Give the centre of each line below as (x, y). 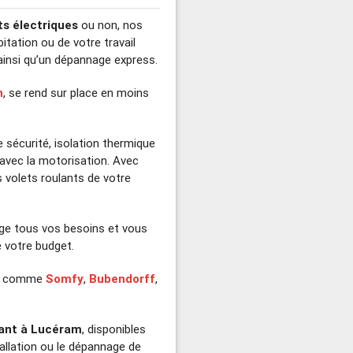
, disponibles (114, 329)
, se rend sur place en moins (76, 92)
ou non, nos (111, 24)
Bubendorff (123, 278)
